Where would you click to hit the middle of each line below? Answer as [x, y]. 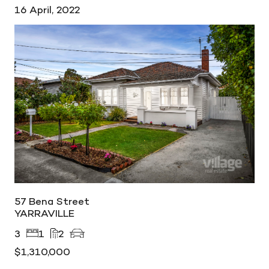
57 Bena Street [52, 201]
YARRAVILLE [44, 213]
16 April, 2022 [47, 10]
